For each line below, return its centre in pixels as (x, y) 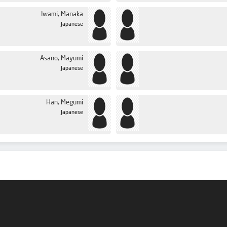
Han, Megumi (65, 103)
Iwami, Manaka (62, 15)
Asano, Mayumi (62, 59)
